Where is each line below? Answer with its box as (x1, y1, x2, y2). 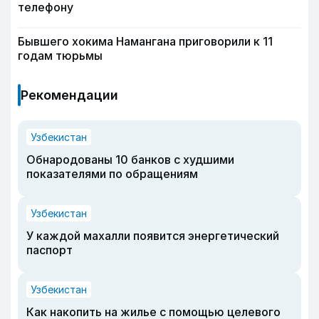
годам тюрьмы (18, 48, 103, 63)
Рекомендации (21, 87, 118, 103)
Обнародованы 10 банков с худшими (26, 152, 234, 167)
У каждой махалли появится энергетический (26, 228, 279, 243)
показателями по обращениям (26, 166, 198, 181)
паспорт (26, 242, 73, 257)
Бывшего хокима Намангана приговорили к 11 (18, 33, 273, 48)
